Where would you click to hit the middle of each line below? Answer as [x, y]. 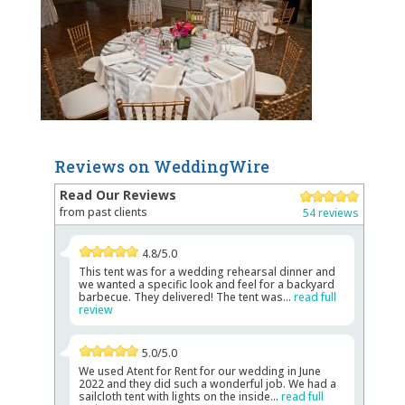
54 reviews [331, 212]
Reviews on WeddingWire [161, 166]
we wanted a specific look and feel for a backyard [206, 284]
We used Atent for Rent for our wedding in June [199, 371]
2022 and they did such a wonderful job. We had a [207, 383]
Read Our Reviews [118, 194]
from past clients [103, 212]
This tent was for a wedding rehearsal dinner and [207, 271]
